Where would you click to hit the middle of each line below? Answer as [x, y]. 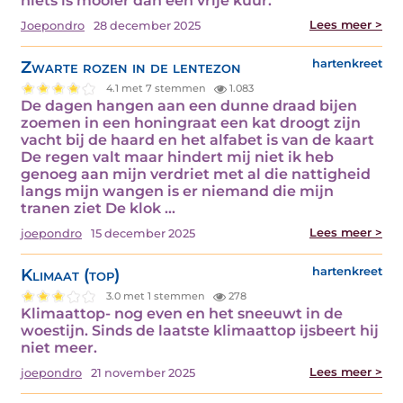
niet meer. [59, 347]
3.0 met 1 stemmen [157, 296]
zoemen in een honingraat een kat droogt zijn [191, 122]
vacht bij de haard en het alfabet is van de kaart [197, 139]
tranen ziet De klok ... [98, 208]
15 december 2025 [143, 233]
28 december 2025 [147, 25]
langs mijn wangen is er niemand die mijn [177, 191]
